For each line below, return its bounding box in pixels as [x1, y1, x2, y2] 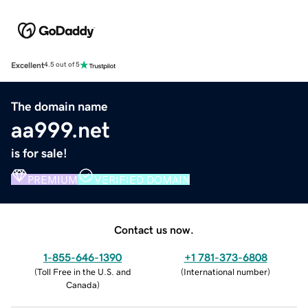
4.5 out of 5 [44, 61, 80, 69]
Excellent [11, 60, 44, 69]
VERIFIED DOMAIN [94, 173, 190, 185]
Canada [65, 280, 97, 289]
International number [184, 267, 267, 276]
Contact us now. [114, 223, 194, 235]
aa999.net [11, 118, 110, 141]
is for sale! [11, 146, 67, 159]
